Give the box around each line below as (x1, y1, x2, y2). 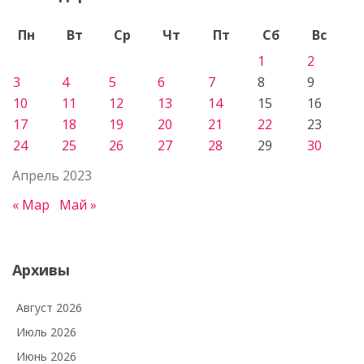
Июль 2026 (16, 323, 76, 340)
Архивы (12, 259, 70, 279)
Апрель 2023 (12, 166, 92, 184)
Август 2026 (16, 299, 82, 315)
